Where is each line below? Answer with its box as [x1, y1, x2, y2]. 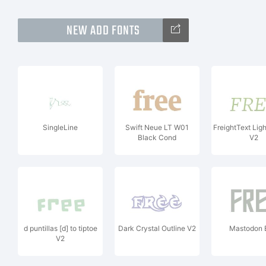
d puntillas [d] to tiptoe [23, 224, 97, 233]
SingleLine [43, 123, 78, 132]
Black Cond [138, 133, 176, 142]
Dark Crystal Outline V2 [118, 224, 196, 233]
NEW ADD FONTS [66, 21, 140, 41]
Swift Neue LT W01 [125, 123, 189, 132]
